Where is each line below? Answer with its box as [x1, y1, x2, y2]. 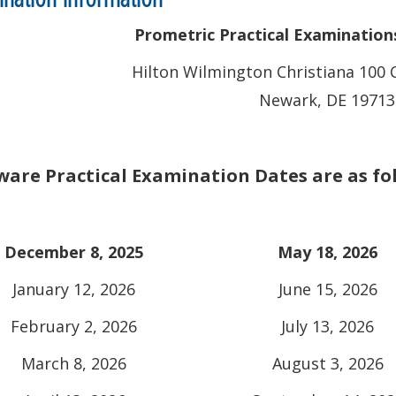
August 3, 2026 [271, 353, 384, 374]
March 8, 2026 [21, 353, 126, 374]
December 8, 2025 [4, 241, 143, 263]
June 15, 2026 [278, 278, 377, 300]
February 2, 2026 [11, 316, 137, 337]
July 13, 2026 [281, 316, 374, 337]
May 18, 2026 [278, 241, 377, 263]
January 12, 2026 [12, 278, 135, 300]
